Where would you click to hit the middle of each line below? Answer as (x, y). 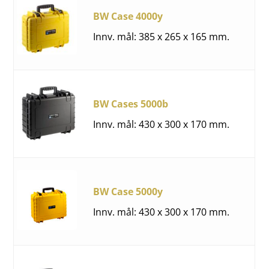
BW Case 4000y (128, 16)
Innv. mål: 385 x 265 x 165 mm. (162, 36)
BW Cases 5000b (131, 104)
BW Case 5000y (128, 191)
